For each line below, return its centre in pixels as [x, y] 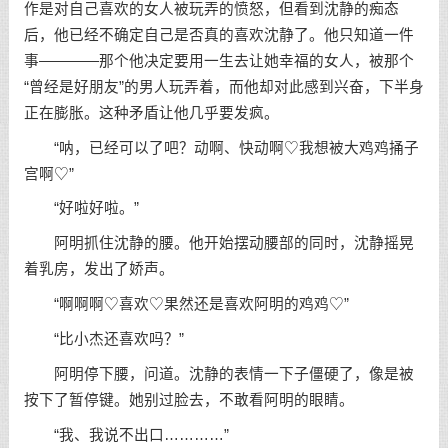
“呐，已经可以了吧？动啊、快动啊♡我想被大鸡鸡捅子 [221, 147]
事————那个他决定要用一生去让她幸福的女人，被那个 [218, 60]
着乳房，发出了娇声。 [98, 269]
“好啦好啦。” [81, 208]
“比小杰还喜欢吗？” [103, 338]
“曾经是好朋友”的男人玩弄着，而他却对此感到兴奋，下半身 [223, 86]
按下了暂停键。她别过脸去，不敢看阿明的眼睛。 [188, 399]
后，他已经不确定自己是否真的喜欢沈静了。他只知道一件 [218, 34]
